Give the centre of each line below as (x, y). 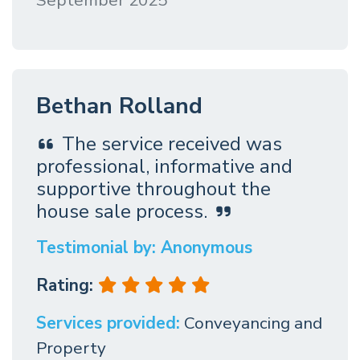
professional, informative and (164, 167)
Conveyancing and (253, 323)
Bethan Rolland (119, 106)
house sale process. (122, 212)
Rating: (67, 286)
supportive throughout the (153, 189)
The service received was (172, 144)
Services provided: (108, 323)
